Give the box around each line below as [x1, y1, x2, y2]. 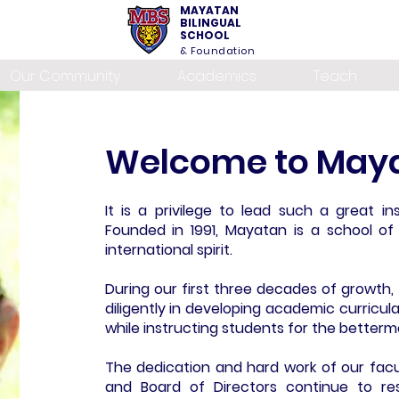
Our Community [10, 65, 120, 86]
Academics [177, 65, 256, 86]
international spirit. [104, 239, 236, 260]
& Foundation [179, 44, 256, 58]
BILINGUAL [179, 15, 241, 30]
